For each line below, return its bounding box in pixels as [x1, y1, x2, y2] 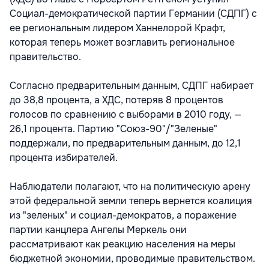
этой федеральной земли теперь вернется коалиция [10, 195, 252, 208]
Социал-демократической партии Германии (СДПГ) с [10, 7, 257, 20]
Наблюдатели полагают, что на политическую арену [10, 180, 250, 193]
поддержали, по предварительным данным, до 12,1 [10, 137, 241, 150]
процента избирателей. [10, 151, 118, 165]
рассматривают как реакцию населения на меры [10, 238, 235, 251]
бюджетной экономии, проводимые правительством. [10, 252, 255, 265]
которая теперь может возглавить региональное [10, 36, 235, 49]
